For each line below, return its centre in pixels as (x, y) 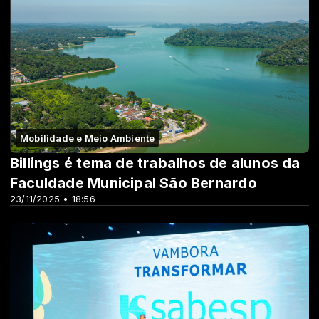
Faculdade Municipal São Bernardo (134, 183)
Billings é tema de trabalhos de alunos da (155, 163)
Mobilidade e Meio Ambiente (88, 138)
